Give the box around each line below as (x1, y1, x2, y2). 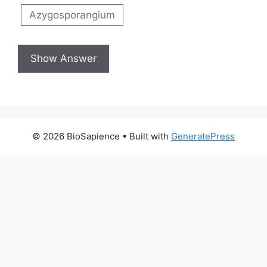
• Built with (120, 130, 171, 142)
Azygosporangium (29, 8, 115, 21)
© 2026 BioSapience (32, 130, 120, 142)
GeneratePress (171, 130, 235, 142)
